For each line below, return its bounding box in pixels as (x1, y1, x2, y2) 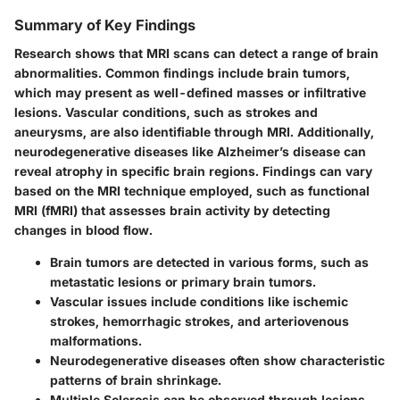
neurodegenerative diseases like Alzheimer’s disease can (14, 143, 366, 159)
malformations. (50, 332, 142, 348)
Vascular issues (50, 293, 147, 309)
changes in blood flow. (14, 221, 153, 237)
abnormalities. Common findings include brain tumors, (14, 64, 350, 80)
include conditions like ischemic (147, 293, 348, 309)
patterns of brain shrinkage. (50, 371, 221, 387)
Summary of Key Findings (14, 15, 196, 34)
